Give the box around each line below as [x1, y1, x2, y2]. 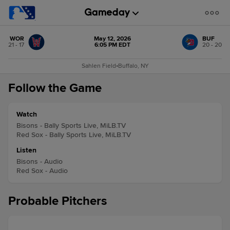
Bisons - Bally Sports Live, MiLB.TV [16, 121, 126, 130]
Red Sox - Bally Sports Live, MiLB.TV [16, 130, 131, 139]
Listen [16, 146, 36, 155]
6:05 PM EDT [94, 41, 130, 49]
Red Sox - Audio [16, 166, 68, 175]
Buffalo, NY [118, 62, 149, 70]
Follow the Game [8, 81, 102, 95]
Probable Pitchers [8, 194, 107, 208]
